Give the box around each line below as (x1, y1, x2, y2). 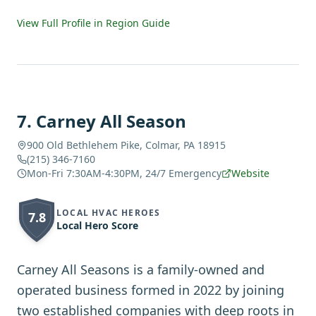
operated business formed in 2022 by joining (17, 281, 284, 298)
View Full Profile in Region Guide (17, 16, 170, 30)
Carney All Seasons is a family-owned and (17, 261, 265, 278)
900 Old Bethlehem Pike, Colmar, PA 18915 (27, 138, 226, 152)
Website (231, 166, 269, 180)
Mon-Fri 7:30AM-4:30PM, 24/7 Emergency (27, 166, 221, 180)
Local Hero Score (56, 219, 138, 232)
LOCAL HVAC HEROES (56, 207, 161, 219)
